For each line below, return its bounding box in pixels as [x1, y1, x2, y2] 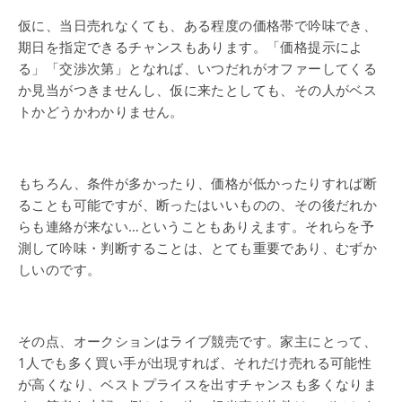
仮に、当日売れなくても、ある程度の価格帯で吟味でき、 [18, 16, 378, 34]
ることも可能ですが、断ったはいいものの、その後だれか [18, 196, 378, 214]
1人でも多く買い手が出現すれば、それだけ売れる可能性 [18, 354, 372, 371]
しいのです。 [18, 260, 101, 278]
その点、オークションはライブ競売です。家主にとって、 [18, 332, 378, 350]
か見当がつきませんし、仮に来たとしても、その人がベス [18, 81, 378, 99]
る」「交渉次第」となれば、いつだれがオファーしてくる [18, 59, 378, 77]
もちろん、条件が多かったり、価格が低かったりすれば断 [18, 174, 378, 192]
